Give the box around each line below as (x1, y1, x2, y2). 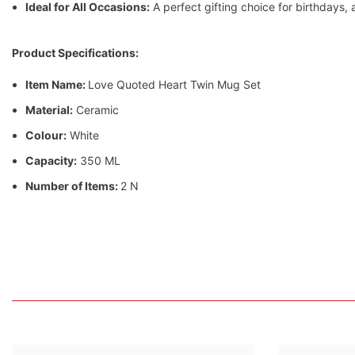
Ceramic (73, 102, 119, 116)
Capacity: (25, 153, 77, 167)
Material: (25, 102, 73, 116)
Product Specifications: (12, 45, 139, 59)
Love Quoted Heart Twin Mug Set (88, 77, 261, 91)
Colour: (25, 128, 67, 142)
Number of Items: (25, 178, 120, 193)
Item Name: (25, 77, 88, 91)
